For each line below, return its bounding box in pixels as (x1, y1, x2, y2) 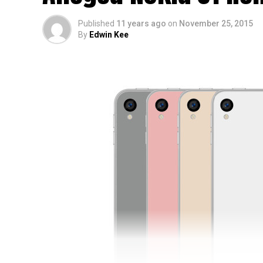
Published (78, 19, 114, 28)
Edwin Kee (89, 30, 129, 39)
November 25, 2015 (179, 19, 253, 28)
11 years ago (116, 19, 166, 28)
